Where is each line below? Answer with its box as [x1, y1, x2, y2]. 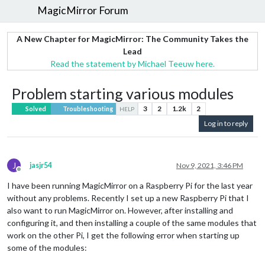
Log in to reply [204, 119, 248, 128]
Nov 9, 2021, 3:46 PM [176, 161, 243, 170]
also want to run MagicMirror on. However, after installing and [7, 205, 233, 216]
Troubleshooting [61, 105, 113, 112]
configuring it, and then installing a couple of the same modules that [7, 218, 257, 228]
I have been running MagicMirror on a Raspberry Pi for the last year [7, 180, 253, 191]
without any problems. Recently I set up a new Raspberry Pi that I [7, 193, 249, 203]
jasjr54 [30, 161, 52, 170]
